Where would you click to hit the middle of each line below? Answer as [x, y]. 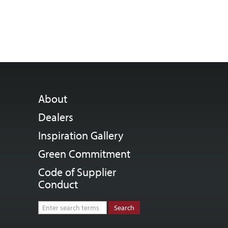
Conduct [58, 184]
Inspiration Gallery [81, 135]
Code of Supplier [77, 172]
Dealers [56, 117]
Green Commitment [84, 154]
